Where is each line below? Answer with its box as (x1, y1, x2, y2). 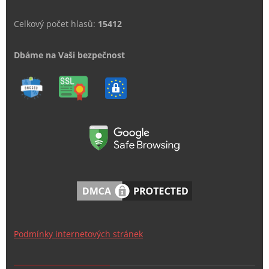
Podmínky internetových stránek (14, 228, 143, 240)
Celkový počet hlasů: (14, 18, 98, 30)
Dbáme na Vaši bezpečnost (14, 49, 125, 61)
